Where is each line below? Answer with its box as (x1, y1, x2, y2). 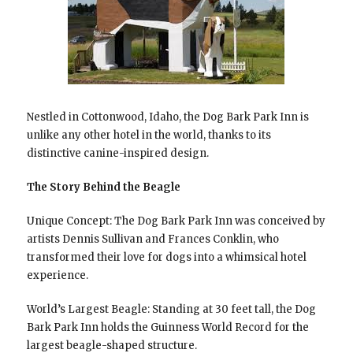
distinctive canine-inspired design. (26, 146, 209, 160)
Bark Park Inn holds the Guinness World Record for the (26, 320, 309, 334)
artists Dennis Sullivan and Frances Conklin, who (26, 232, 279, 246)
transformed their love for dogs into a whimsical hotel (26, 250, 307, 264)
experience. (26, 268, 88, 282)
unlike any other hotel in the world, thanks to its (26, 128, 271, 142)
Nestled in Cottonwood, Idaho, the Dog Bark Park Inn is (26, 110, 309, 124)
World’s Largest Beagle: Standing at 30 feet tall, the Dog (26, 302, 316, 316)
